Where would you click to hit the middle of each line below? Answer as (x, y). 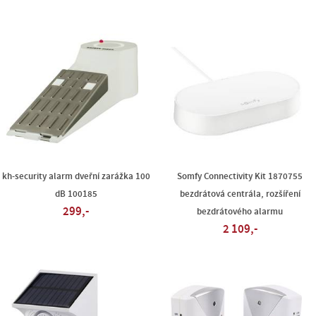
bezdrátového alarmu (240, 212)
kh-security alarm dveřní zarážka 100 (76, 176)
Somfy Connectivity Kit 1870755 (240, 176)
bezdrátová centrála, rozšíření (240, 194)
